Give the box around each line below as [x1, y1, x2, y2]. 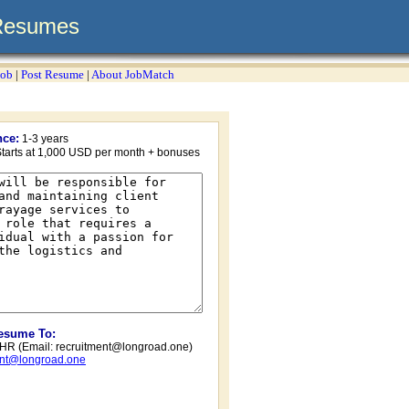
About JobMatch [91, 68, 174, 81]
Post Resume [21, 68, 84, 81]
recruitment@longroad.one [56, 341, 189, 353]
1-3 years [22, 132, 68, 145]
